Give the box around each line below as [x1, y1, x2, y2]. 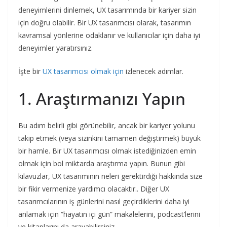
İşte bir [18, 66, 43, 76]
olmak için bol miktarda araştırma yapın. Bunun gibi [18, 158, 185, 168]
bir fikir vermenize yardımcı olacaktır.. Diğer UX [18, 183, 169, 194]
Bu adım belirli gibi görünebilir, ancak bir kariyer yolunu [18, 120, 195, 130]
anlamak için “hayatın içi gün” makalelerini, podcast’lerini [18, 209, 200, 219]
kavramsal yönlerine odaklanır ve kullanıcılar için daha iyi [18, 30, 200, 40]
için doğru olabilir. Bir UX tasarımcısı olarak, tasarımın [18, 17, 191, 27]
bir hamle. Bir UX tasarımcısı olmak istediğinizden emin [18, 145, 196, 156]
